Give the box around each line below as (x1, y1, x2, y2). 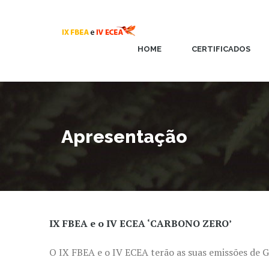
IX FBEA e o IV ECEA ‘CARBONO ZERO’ (49, 217, 232, 230)
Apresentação (61, 126, 187, 147)
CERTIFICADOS (192, 44, 250, 53)
